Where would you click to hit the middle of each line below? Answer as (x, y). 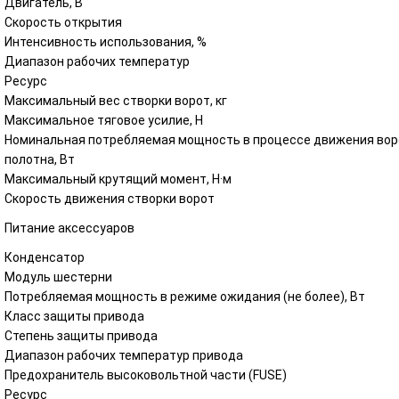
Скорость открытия (63, 22)
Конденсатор (45, 257)
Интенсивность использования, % (106, 42)
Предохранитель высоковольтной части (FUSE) (146, 375)
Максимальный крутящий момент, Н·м (118, 179)
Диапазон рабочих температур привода (124, 355)
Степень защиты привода (81, 336)
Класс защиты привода (74, 316)
